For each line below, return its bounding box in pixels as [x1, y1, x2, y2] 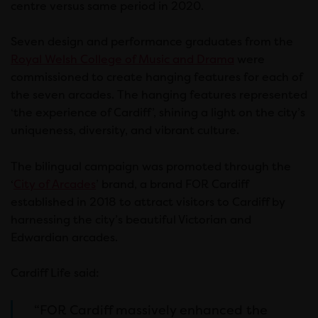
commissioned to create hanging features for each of [11, 70, 302, 85]
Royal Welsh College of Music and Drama [11, 52, 234, 67]
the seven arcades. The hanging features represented [11, 87, 307, 103]
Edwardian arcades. [11, 229, 118, 245]
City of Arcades [13, 176, 96, 192]
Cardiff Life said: [11, 265, 99, 281]
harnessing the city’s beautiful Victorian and [11, 212, 251, 227]
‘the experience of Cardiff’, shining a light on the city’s [11, 105, 305, 121]
